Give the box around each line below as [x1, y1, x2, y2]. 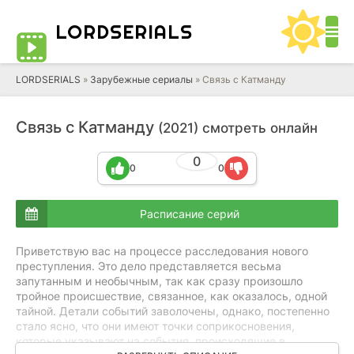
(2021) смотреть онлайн [158, 120, 318, 136]
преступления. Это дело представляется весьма [16, 259, 281, 273]
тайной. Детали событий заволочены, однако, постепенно [16, 304, 330, 318]
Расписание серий [140, 206, 239, 220]
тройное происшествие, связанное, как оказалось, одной [16, 289, 327, 303]
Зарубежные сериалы [90, 73, 193, 85]
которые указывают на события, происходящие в [16, 334, 285, 348]
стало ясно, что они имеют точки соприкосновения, [16, 319, 295, 333]
